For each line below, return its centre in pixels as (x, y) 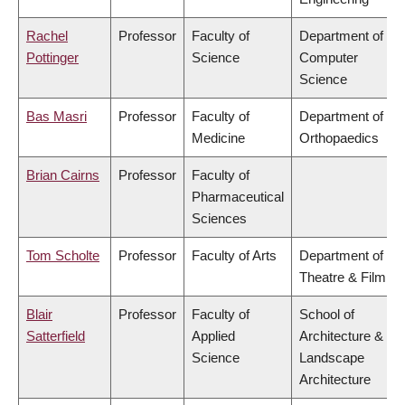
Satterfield (56, 336)
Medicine (218, 138)
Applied (213, 336)
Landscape (332, 358)
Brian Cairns (63, 175)
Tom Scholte (63, 256)
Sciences (219, 219)
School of (327, 315)
